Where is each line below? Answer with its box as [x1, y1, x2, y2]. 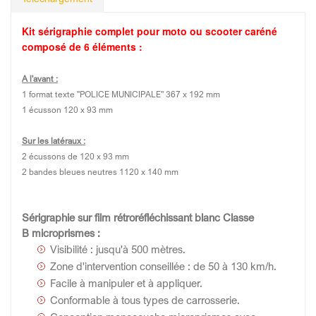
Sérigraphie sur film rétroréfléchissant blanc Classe [22, 211, 254, 224]
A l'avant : [22, 73, 58, 84]
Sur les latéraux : [22, 135, 85, 146]
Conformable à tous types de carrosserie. [50, 293, 240, 306]
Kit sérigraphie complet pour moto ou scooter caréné [22, 24, 277, 38]
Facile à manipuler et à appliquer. [50, 276, 202, 289]
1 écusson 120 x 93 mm [22, 104, 113, 115]
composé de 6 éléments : [22, 39, 142, 54]
